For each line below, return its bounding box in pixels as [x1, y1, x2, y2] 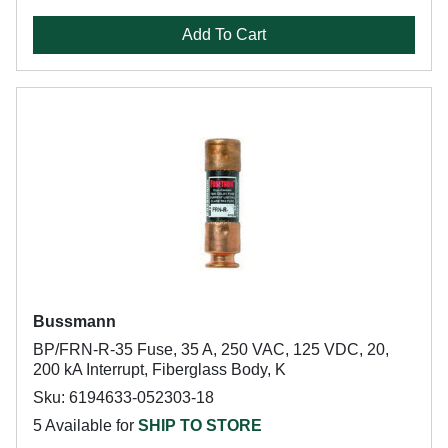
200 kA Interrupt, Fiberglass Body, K [33, 361, 286, 378]
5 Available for [33, 417, 138, 434]
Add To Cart [182, 26, 266, 43]
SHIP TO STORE [138, 417, 262, 434]
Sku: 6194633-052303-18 [33, 389, 214, 406]
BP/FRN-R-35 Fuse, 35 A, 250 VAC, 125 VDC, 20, [33, 341, 389, 358]
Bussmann [33, 313, 116, 330]
